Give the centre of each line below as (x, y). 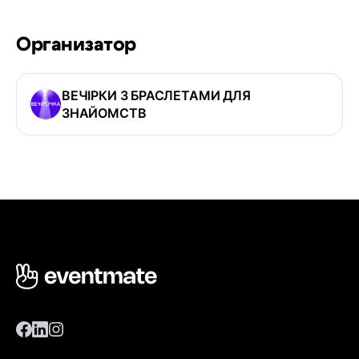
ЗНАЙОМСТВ (104, 113)
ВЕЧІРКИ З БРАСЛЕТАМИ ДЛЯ (156, 96)
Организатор (76, 45)
